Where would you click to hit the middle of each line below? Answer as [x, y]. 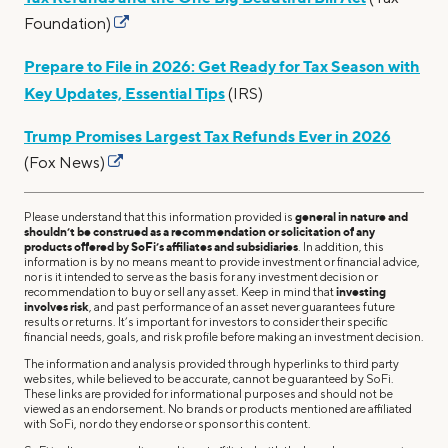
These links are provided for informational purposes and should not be [208, 393]
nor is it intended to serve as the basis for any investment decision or [201, 276]
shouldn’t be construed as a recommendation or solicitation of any [199, 231]
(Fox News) [64, 162]
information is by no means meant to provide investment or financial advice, [222, 261]
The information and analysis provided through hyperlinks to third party [211, 363]
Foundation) [67, 23]
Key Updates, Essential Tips [124, 92]
